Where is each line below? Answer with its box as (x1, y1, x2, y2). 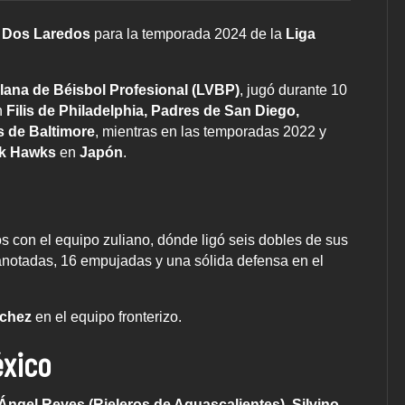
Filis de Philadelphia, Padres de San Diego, (6, 103, 299, 119)
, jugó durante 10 (240, 82, 347, 99)
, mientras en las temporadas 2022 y (95, 124, 326, 140)
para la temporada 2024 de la (94, 26, 286, 42)
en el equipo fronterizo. (35, 309, 182, 325)
